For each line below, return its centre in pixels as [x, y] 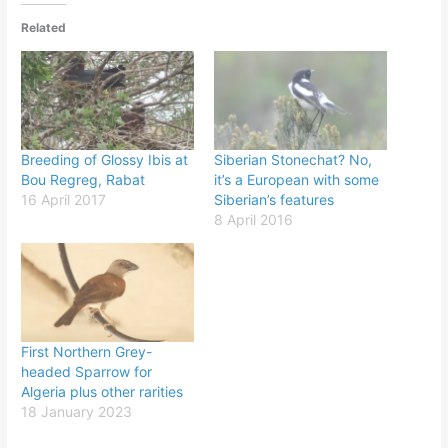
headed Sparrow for [87, 372]
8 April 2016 [253, 219]
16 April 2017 [64, 199]
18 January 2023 [77, 412]
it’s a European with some [296, 179]
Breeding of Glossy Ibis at [105, 159]
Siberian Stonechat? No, [293, 159]
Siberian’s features [274, 199]
